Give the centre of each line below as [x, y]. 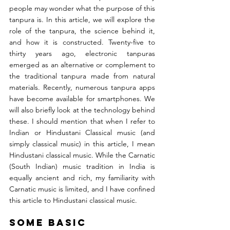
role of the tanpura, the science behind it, [82, 31]
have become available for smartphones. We [82, 99]
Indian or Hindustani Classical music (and [82, 133]
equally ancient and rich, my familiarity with [82, 178]
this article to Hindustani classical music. [73, 200]
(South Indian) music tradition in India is [82, 167]
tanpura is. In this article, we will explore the [82, 20]
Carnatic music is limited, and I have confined [82, 189]
